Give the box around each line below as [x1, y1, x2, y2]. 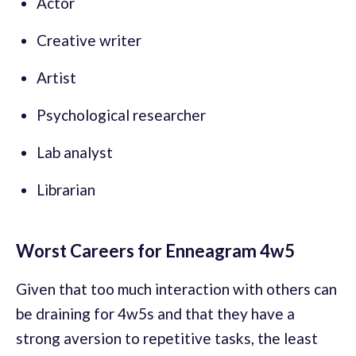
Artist [37, 68, 76, 87]
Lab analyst [37, 143, 113, 162]
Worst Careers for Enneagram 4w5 [16, 240, 295, 262]
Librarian [37, 180, 95, 199]
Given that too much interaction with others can [16, 280, 337, 299]
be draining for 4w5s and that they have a [16, 304, 295, 323]
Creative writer [37, 31, 141, 50]
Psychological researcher [37, 106, 206, 125]
